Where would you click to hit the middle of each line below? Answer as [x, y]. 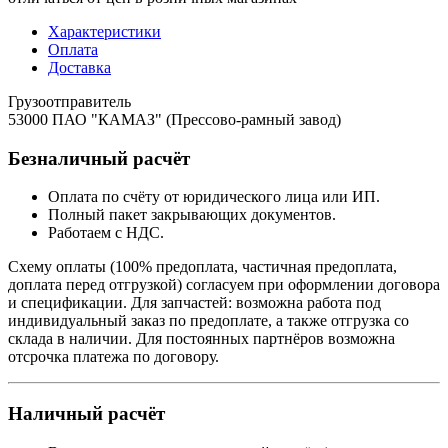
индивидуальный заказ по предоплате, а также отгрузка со [208, 321]
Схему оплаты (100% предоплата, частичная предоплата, [202, 267]
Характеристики [104, 31]
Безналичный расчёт [99, 158]
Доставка [79, 67]
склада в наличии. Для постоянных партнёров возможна [201, 339]
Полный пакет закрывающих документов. [192, 215]
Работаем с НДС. [106, 233]
